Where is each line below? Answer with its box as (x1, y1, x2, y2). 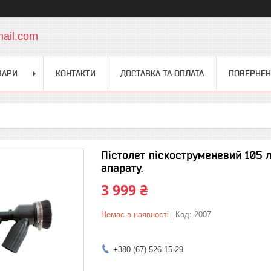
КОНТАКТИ (56, 68, 96, 78)
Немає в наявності (101, 210, 169, 219)
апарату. (101, 162, 143, 174)
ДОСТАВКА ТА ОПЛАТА (120, 68, 204, 78)
